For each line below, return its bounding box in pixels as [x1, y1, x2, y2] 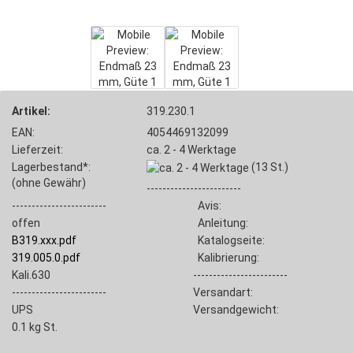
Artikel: [12, 105, 50, 117]
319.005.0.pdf [12, 251, 80, 265]
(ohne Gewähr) [12, 176, 86, 189]
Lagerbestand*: [12, 161, 91, 173]
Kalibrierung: [192, 251, 259, 265]
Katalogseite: [192, 234, 265, 247]
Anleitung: [192, 217, 248, 230]
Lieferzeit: [12, 143, 63, 156]
